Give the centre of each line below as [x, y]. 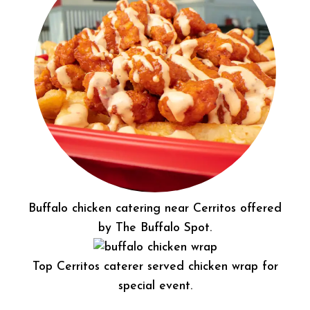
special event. [155, 286]
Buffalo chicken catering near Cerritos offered [155, 209]
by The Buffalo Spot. [155, 228]
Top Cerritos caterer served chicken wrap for [155, 267]
